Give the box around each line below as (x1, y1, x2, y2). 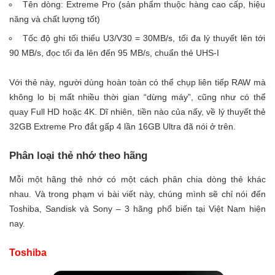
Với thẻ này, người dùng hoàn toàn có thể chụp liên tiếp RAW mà (9, 77, 266, 88)
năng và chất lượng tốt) (9, 14, 100, 25)
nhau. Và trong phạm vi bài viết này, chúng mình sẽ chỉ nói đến (9, 188, 266, 199)
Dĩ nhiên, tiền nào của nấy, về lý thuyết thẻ (99, 107, 266, 117)
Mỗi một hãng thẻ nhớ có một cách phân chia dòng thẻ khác (9, 174, 266, 184)
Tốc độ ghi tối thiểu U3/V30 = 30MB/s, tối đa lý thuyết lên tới (22, 33, 265, 44)
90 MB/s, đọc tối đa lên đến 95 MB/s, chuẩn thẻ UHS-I (9, 48, 219, 58)
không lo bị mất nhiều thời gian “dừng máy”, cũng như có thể (9, 92, 266, 103)
